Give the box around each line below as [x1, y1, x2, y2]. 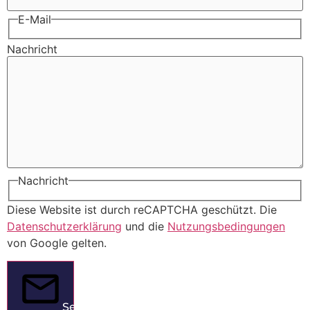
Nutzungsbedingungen [167, 219, 285, 233]
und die [122, 219, 167, 233]
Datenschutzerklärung [7, 219, 122, 233]
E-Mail [18, 12, 51, 26]
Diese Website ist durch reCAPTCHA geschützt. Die [7, 202, 277, 217]
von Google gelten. [7, 235, 107, 250]
